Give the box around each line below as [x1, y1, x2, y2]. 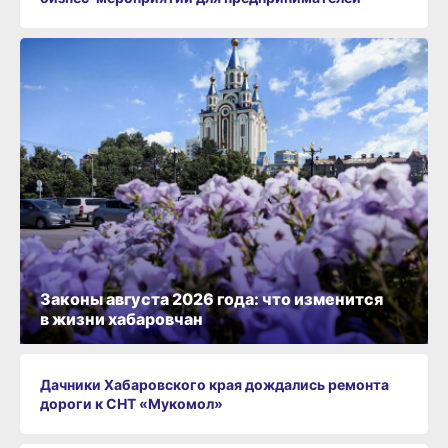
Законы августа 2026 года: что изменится [40, 289, 383, 310]
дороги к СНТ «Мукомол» [40, 395, 223, 413]
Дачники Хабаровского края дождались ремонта [40, 376, 389, 394]
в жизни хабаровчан [40, 309, 203, 330]
